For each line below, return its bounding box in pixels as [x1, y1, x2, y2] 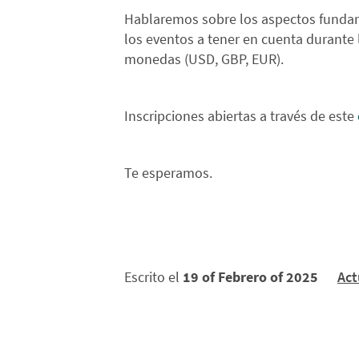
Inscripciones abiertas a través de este [124, 107, 357, 125]
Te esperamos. [124, 163, 212, 182]
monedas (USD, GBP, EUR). [124, 50, 284, 68]
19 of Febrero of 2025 [183, 268, 318, 286]
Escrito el [124, 268, 183, 286]
